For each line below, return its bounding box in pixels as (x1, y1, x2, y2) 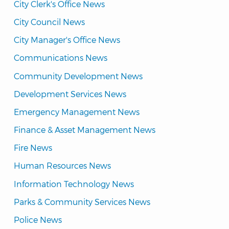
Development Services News (14, 88, 126, 99)
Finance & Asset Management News (14, 125, 155, 135)
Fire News (14, 143, 52, 153)
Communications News (14, 53, 107, 63)
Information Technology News (14, 178, 134, 189)
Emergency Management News (14, 106, 140, 117)
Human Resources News (14, 161, 111, 171)
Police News (14, 215, 62, 224)
